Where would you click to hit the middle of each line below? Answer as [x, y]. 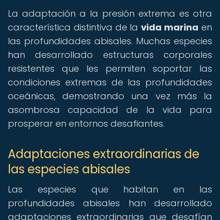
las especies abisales [69, 169]
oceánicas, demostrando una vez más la [110, 96]
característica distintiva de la [75, 27]
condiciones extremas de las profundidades [110, 82]
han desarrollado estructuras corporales [110, 55]
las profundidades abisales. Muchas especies [110, 41]
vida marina [170, 27]
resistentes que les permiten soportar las [110, 69]
